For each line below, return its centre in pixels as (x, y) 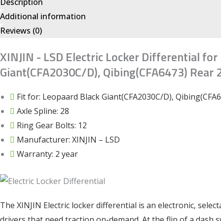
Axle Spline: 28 (43, 111)
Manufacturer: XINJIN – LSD (68, 140)
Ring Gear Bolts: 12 (52, 126)
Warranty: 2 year (47, 154)
